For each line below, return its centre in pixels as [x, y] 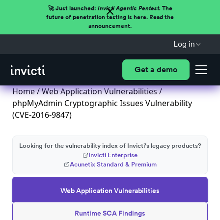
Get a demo [156, 69]
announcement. [110, 26]
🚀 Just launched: [73, 8]
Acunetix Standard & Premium [113, 164]
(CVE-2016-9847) [42, 115]
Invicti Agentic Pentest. [129, 8]
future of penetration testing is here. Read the [110, 17]
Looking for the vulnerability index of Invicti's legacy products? [110, 146]
